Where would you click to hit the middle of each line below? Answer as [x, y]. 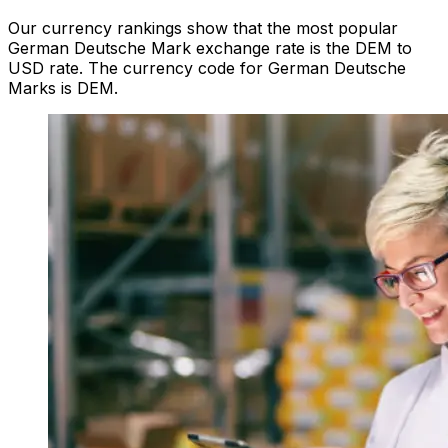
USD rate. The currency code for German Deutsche [207, 68]
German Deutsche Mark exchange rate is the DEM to [210, 48]
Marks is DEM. [63, 88]
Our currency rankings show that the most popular [203, 28]
